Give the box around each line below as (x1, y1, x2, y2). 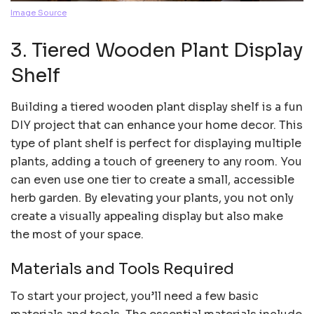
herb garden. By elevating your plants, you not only (11, 190, 294, 205)
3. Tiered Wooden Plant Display (11, 39, 303, 63)
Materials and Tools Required (11, 259, 234, 279)
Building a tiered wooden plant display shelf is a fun (11, 99, 303, 114)
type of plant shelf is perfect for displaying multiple (11, 135, 301, 151)
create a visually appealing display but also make (11, 208, 283, 224)
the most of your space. (11, 226, 144, 242)
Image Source (11, 8, 67, 18)
